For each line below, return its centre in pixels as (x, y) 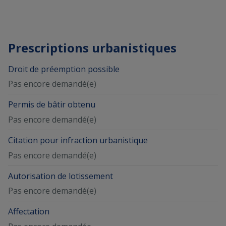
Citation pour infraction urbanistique (78, 140)
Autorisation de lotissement (61, 176)
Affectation (29, 212)
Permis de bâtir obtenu (52, 105)
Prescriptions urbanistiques (92, 47)
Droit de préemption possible (64, 69)
